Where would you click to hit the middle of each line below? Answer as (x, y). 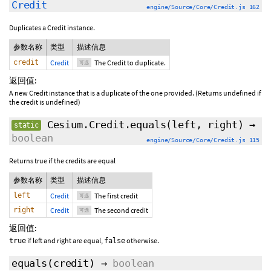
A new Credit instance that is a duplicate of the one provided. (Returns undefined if (135, 93)
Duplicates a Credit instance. (52, 28)
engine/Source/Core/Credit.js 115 (203, 140)
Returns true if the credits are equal (62, 161)
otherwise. (142, 240)
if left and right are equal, (65, 240)
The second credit (121, 210)
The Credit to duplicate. (130, 63)
